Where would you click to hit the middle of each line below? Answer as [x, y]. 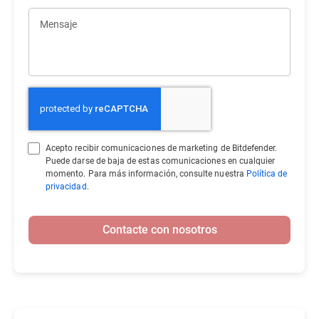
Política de [267, 173]
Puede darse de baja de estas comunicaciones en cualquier [161, 160]
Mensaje [58, 24]
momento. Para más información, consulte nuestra [146, 173]
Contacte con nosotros [159, 229]
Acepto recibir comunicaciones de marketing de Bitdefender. [162, 147]
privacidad [66, 186]
